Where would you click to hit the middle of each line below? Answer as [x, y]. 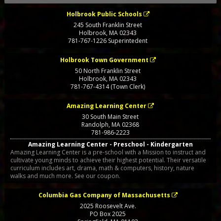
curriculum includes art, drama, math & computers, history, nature [102, 168]
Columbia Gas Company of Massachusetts [104, 195]
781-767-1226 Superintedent [108, 40]
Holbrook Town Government [104, 60]
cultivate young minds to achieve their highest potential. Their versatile [108, 160]
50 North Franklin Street [108, 71]
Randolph [95, 124]
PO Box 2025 [108, 214]
